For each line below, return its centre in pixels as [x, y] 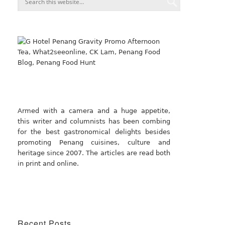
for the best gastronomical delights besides [94, 132]
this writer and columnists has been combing [94, 121]
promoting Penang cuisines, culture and [94, 142]
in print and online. [48, 163]
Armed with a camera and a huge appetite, [94, 110]
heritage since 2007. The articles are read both [94, 153]
